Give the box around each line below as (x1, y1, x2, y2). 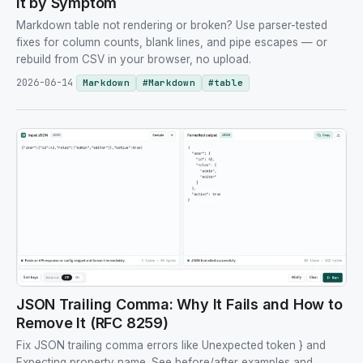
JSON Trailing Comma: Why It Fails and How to (16, 296, 343, 314)
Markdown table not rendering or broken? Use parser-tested (16, 19, 327, 32)
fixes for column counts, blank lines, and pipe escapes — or (16, 36, 327, 49)
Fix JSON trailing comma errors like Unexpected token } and (16, 339, 326, 352)
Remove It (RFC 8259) (16, 314, 169, 332)
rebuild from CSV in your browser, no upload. (16, 53, 251, 66)
